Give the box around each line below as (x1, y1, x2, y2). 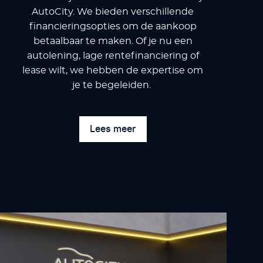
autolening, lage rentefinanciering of (26, 50, 199, 60)
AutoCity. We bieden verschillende (32, 6, 194, 16)
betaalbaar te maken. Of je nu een (33, 36, 193, 46)
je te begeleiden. (72, 80, 154, 90)
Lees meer (90, 122, 136, 136)
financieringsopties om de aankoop (29, 21, 197, 31)
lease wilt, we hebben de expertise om (22, 65, 204, 75)
